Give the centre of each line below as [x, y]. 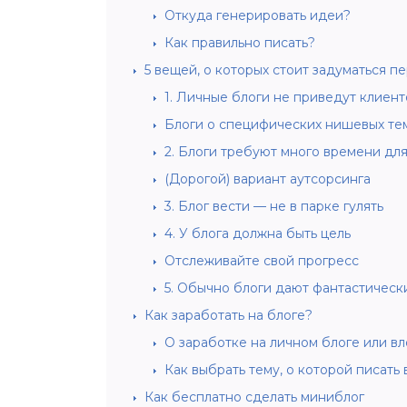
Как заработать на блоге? [228, 315]
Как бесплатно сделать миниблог [254, 397]
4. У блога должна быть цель [258, 233]
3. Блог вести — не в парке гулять [274, 206]
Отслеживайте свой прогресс [262, 260]
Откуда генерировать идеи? [258, 15]
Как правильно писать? [240, 42]
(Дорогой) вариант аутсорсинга [268, 179]
